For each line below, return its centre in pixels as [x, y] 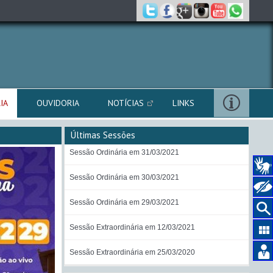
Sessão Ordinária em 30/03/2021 [124, 177]
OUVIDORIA [58, 103]
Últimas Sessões [103, 135]
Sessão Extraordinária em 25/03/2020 [132, 252]
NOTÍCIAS [126, 103]
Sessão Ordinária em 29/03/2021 [124, 202]
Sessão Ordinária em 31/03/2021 [124, 152]
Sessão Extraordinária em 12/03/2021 [132, 227]
